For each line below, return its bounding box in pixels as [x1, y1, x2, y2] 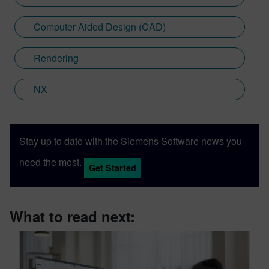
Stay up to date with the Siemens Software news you [19, 133, 242, 148]
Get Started [89, 161, 136, 174]
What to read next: [10, 205, 135, 226]
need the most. [19, 154, 82, 169]
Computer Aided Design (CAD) [34, 19, 166, 34]
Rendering [34, 50, 79, 65]
